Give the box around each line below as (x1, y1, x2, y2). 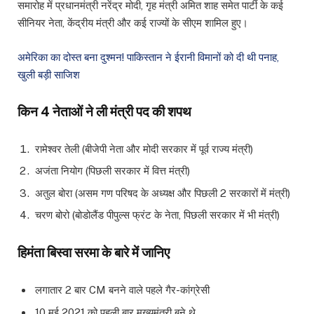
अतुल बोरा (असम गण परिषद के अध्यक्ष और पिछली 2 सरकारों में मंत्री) (35, 186, 290, 199)
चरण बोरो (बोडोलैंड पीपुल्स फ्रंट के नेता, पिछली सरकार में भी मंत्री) (35, 209, 280, 221)
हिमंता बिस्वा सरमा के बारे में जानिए (18, 245, 170, 261)
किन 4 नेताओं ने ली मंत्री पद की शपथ (18, 103, 191, 119)
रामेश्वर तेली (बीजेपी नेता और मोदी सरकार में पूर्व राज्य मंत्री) (35, 142, 253, 155)
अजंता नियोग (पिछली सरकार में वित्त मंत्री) (35, 165, 190, 177)
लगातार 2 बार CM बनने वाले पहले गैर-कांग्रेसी (35, 284, 210, 296)
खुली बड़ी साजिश (18, 68, 80, 81)
